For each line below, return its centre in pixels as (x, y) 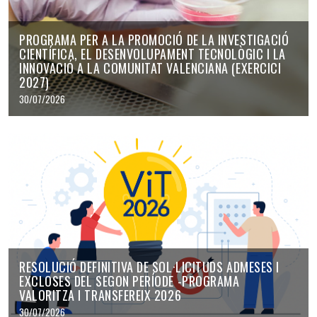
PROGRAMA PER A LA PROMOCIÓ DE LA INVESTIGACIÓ (154, 40)
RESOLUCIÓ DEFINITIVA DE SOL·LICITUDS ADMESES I (149, 266)
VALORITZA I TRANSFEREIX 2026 (100, 295)
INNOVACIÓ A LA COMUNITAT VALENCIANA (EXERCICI (150, 68)
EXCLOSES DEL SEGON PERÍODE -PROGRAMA (129, 281)
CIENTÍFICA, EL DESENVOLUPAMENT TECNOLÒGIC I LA (152, 54)
